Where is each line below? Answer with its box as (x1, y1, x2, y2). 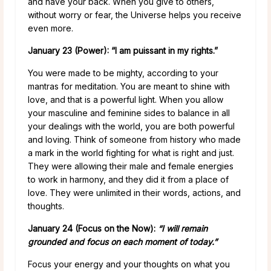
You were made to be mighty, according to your (28, 67, 218, 78)
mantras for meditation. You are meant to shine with (28, 80, 230, 91)
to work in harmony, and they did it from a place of (28, 174, 229, 184)
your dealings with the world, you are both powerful (28, 120, 235, 131)
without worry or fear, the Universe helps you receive (28, 9, 241, 20)
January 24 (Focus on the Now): (28, 223, 158, 233)
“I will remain (158, 223, 207, 233)
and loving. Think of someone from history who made (28, 134, 241, 145)
